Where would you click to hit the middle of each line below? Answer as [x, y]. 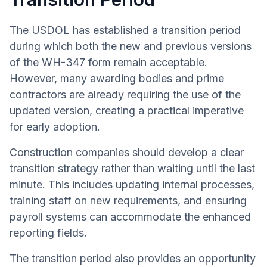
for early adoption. [55, 126]
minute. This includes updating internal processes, [132, 184]
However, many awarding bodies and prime [117, 78]
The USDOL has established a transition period [125, 30]
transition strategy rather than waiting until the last [132, 168]
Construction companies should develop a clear [127, 152]
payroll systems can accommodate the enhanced [130, 216]
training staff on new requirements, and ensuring [128, 200]
